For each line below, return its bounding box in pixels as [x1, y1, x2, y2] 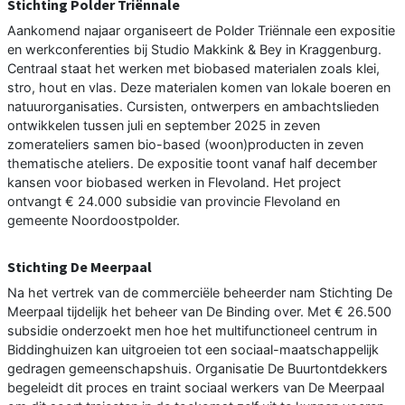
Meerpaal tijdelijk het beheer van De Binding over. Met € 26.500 [7, 304, 391, 320]
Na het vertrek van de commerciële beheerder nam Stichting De [7, 285, 392, 301]
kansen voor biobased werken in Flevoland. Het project [7, 174, 341, 191]
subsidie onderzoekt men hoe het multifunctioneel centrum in [7, 323, 377, 339]
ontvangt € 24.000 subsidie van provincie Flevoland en [7, 193, 340, 210]
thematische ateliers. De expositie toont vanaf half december [7, 155, 377, 172]
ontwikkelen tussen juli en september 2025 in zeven [7, 118, 320, 134]
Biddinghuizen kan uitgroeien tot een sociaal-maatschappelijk [7, 342, 379, 358]
